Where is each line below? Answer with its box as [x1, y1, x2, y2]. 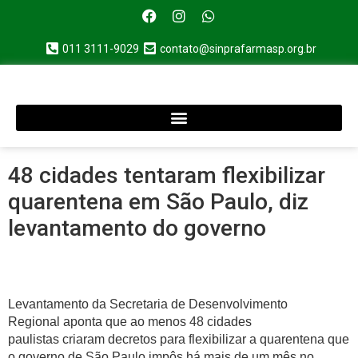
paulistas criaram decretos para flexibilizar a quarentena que [8, 332, 349, 347]
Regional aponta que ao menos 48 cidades [8, 315, 252, 329]
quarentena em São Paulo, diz [8, 188, 308, 215]
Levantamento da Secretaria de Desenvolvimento [8, 297, 288, 312]
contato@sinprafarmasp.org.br [160, 42, 317, 55]
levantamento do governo [8, 214, 266, 241]
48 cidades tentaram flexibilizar [8, 161, 325, 189]
